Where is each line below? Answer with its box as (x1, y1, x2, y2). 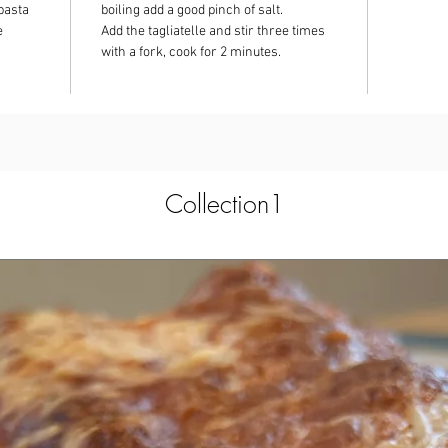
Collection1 (165, 187, 285, 221)
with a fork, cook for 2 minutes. (101, 44, 281, 61)
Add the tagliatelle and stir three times (101, 23, 325, 40)
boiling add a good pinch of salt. (101, 2, 283, 19)
